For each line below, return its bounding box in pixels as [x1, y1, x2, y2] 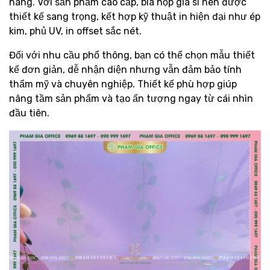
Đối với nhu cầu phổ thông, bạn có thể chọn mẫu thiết [9, 49, 255, 61]
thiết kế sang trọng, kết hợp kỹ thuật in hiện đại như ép [9, 11, 260, 23]
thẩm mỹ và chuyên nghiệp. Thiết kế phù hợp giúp [9, 78, 237, 90]
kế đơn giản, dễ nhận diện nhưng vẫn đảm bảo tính [9, 64, 242, 76]
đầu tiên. [9, 107, 49, 119]
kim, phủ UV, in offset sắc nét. [9, 25, 142, 37]
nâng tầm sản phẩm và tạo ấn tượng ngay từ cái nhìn [9, 93, 253, 105]
